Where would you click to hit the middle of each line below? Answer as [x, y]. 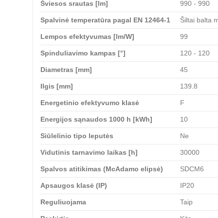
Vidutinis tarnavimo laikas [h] [89, 152]
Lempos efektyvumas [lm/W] [87, 36]
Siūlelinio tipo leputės [77, 136]
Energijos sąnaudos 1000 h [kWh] [96, 119]
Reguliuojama [63, 202]
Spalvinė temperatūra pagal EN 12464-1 [105, 20]
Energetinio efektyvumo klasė [90, 102]
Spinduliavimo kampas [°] [83, 53]
